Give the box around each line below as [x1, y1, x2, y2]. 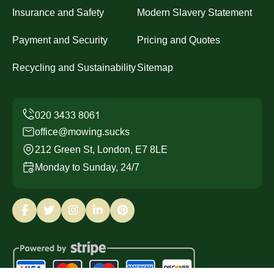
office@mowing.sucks [35, 127, 130, 138]
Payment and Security [12, 35, 108, 46]
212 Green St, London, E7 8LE [35, 144, 168, 155]
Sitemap [137, 62, 173, 73]
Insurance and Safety [12, 7, 104, 18]
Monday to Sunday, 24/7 [35, 162, 139, 173]
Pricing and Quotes [137, 35, 220, 46]
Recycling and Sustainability [12, 62, 136, 73]
